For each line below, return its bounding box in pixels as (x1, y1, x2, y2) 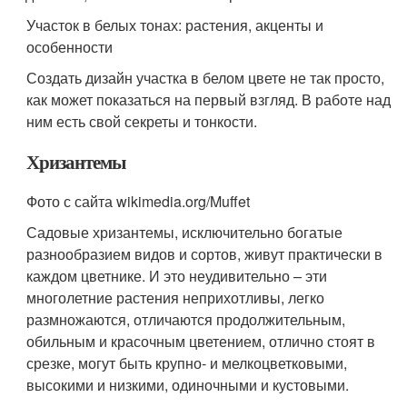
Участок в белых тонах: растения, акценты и (26, 15, 324, 35)
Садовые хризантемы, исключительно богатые (26, 222, 343, 243)
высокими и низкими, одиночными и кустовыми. (26, 374, 350, 395)
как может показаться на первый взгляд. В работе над (26, 89, 392, 110)
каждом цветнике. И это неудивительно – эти (26, 265, 328, 286)
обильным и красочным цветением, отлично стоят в (26, 331, 376, 352)
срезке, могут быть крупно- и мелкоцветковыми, (26, 352, 348, 373)
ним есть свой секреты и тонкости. (26, 111, 258, 132)
